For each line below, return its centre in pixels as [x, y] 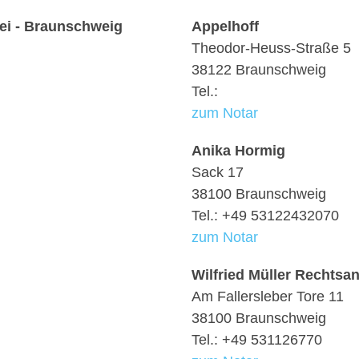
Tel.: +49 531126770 [257, 340]
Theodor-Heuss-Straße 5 [271, 48]
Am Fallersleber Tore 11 [268, 296]
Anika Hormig [238, 151]
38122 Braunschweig [259, 70]
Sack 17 [218, 172]
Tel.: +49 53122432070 [265, 216]
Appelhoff [225, 26]
